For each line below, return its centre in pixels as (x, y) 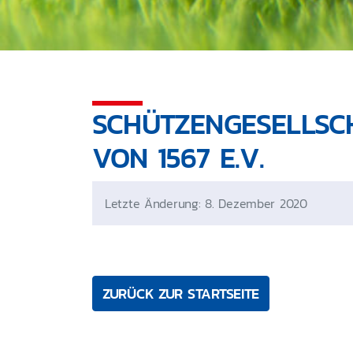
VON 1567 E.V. (178, 158)
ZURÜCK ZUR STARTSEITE (181, 294)
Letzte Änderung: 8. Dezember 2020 (206, 203)
